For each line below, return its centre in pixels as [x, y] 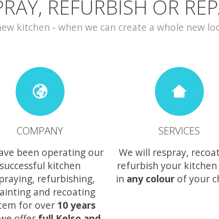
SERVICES [179, 131]
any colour [150, 178]
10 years [76, 205]
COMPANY [40, 131]
